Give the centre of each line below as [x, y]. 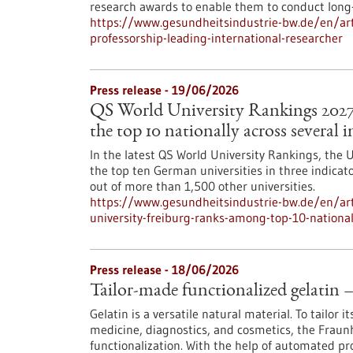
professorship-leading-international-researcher [216, 38]
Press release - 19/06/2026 [164, 90]
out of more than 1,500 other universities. [203, 186]
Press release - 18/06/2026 [164, 269]
